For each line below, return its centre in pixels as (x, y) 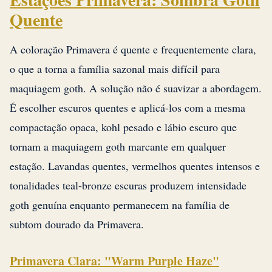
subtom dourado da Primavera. (77, 224)
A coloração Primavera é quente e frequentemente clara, (133, 49)
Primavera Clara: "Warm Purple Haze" (114, 261)
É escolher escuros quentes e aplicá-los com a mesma (127, 108)
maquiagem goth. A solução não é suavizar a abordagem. (136, 88)
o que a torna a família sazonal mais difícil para (115, 69)
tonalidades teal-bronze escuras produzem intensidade (128, 185)
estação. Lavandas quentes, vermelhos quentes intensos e (135, 166)
